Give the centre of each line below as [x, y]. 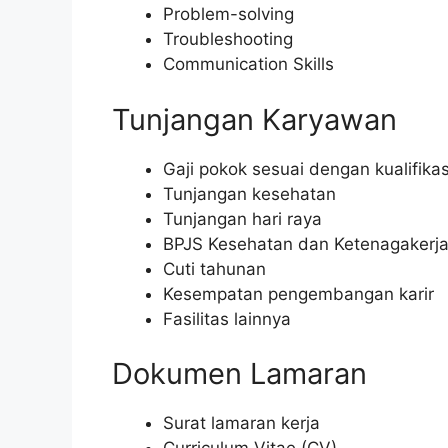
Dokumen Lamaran [239, 374]
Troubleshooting [228, 39]
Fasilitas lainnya [227, 318]
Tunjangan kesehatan [249, 193]
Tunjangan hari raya [242, 218]
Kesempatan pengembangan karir [298, 293]
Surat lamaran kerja [241, 423]
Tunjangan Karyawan [254, 119]
